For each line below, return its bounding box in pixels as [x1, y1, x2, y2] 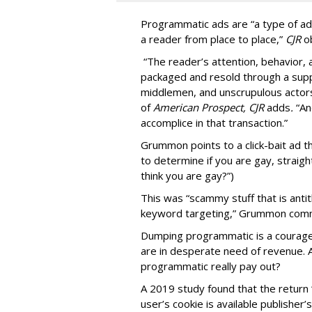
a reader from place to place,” [141, 32, 286, 46]
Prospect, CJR [201, 100, 267, 114]
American [153, 100, 201, 114]
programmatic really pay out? [141, 259, 281, 273]
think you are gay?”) [141, 169, 234, 182]
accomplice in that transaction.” [141, 116, 290, 130]
